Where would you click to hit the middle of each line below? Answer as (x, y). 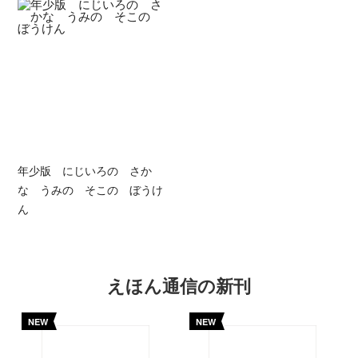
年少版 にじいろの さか (85, 170)
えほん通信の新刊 (179, 285)
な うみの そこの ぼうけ (91, 189)
